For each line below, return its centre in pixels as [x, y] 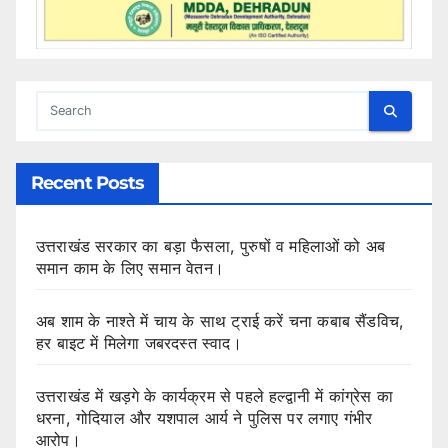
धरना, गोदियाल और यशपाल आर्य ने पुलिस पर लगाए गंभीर [204, 418]
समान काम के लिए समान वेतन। [130, 268]
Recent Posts [88, 183]
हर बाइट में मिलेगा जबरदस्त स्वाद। [139, 343]
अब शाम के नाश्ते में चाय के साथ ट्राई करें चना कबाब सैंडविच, [220, 321]
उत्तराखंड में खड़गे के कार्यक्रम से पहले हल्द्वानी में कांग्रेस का [214, 396]
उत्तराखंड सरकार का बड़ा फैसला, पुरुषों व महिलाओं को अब [211, 246]
